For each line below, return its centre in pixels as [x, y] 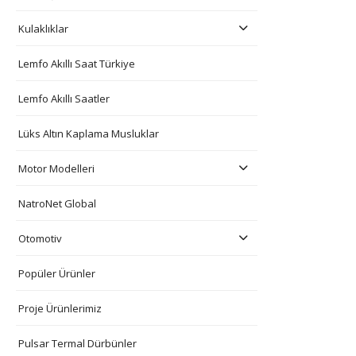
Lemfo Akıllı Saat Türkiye [77, 63]
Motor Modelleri [56, 168]
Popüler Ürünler [57, 273]
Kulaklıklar [43, 28]
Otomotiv [40, 238]
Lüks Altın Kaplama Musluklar [89, 133]
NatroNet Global [57, 203]
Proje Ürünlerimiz [60, 308]
